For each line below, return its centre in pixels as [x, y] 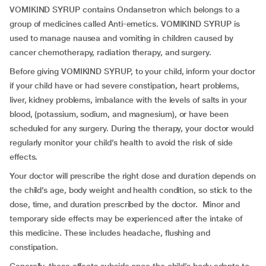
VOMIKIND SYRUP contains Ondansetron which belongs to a [125, 9]
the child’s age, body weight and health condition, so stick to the [131, 190]
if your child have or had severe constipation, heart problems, [125, 85]
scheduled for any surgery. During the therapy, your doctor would [132, 128]
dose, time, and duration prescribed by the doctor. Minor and [125, 204]
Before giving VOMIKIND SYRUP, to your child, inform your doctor [132, 71]
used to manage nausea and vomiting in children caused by [121, 38]
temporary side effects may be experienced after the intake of [126, 218]
